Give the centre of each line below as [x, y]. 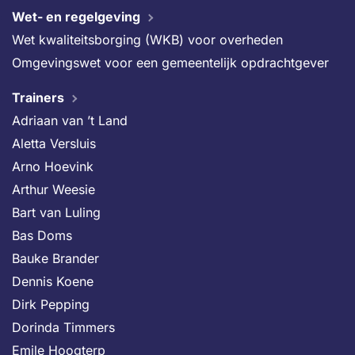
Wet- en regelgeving [76, 17]
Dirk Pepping [51, 304]
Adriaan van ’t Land [70, 120]
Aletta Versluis [54, 143]
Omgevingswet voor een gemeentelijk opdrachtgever [170, 63]
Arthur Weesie [53, 189]
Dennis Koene [53, 281]
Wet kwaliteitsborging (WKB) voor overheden [147, 40]
